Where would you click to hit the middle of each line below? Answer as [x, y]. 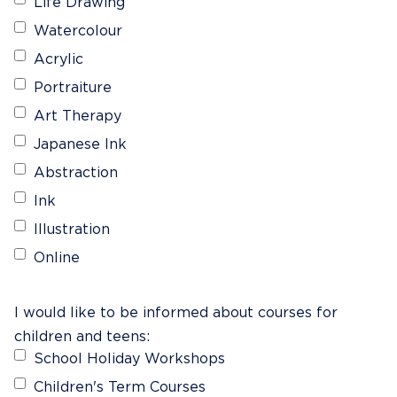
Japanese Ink [80, 144]
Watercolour [78, 31]
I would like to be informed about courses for [176, 313]
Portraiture [73, 88]
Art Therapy [78, 116]
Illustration [72, 230]
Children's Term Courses [120, 387]
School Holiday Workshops [129, 359]
